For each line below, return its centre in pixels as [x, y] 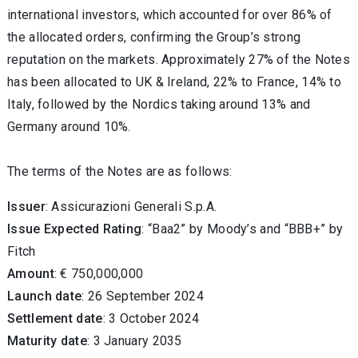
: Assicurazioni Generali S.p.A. [131, 207]
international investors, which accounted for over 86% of [170, 15]
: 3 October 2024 [151, 318]
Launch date [45, 296]
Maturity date [47, 341]
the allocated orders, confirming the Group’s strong [154, 37]
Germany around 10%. [69, 127]
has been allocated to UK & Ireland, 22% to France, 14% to [175, 82]
